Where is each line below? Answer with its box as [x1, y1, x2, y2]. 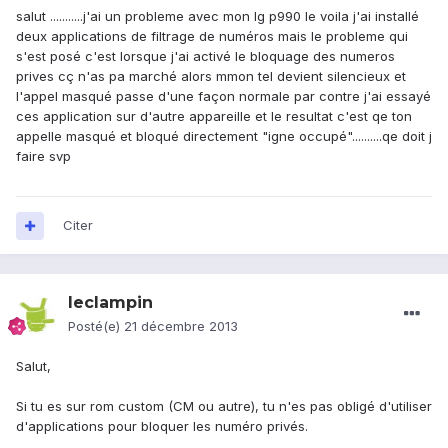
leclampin [68, 293, 153, 313]
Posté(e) [68, 318, 124, 335]
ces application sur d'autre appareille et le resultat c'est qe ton [16, 108, 412, 125]
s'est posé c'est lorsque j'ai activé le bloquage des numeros [16, 48, 395, 65]
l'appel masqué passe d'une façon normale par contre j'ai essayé [16, 88, 431, 105]
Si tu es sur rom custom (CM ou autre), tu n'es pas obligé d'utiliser [16, 398, 432, 415]
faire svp [16, 148, 71, 165]
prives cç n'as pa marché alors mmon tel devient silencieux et [16, 68, 406, 85]
